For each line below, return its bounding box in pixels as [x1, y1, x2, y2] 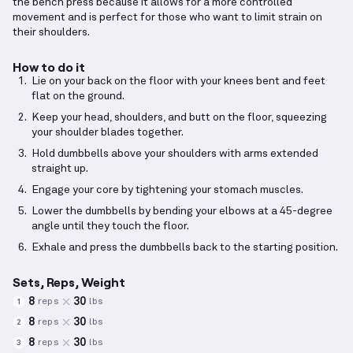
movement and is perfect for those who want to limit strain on [13, 12, 322, 24]
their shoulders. [13, 27, 90, 39]
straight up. [32, 163, 88, 175]
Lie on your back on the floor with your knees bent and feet [32, 76, 325, 87]
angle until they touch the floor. [32, 221, 189, 232]
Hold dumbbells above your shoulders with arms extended [32, 148, 318, 160]
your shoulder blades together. [32, 127, 184, 139]
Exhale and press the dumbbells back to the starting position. [32, 242, 338, 254]
